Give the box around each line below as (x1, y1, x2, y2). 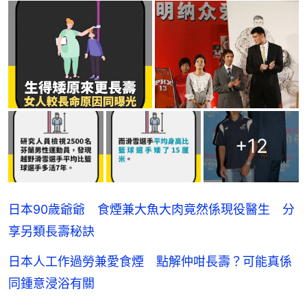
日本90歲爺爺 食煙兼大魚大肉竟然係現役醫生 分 (8, 201, 295, 217)
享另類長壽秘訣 (8, 223, 95, 238)
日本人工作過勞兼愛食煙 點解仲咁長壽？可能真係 (8, 254, 292, 269)
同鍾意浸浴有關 (8, 275, 95, 291)
